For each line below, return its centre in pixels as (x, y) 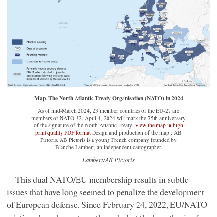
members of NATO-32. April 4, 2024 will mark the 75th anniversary (108, 118)
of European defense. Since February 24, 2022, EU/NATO (107, 205)
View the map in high (159, 125)
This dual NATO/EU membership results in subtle (102, 179)
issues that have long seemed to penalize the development (105, 192)
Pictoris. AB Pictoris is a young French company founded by (108, 139)
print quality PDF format (63, 132)
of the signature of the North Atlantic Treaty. (84, 125)
